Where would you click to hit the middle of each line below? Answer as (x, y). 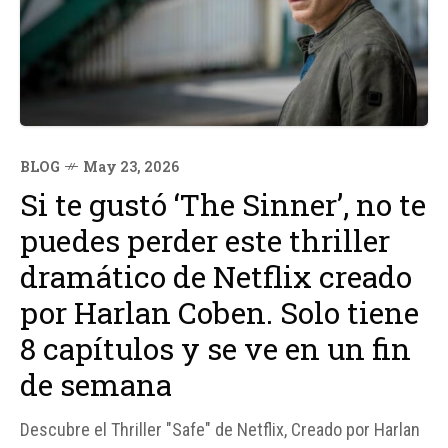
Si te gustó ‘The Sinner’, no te (223, 205)
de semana (96, 385)
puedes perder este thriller (205, 241)
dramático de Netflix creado (216, 277)
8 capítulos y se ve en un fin (215, 349)
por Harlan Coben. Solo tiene (219, 313)
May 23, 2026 (131, 167)
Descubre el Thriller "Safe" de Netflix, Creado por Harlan (220, 430)
